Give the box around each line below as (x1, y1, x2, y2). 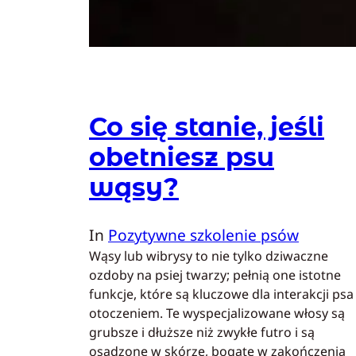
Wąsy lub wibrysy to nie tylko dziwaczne (89, 247, 328, 265)
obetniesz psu (89, 141, 274, 172)
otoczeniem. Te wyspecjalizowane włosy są (89, 304, 345, 323)
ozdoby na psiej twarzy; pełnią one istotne (89, 266, 341, 284)
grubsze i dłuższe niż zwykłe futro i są (89, 323, 315, 342)
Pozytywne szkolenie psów (108, 224, 299, 246)
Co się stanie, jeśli (89, 110, 324, 142)
